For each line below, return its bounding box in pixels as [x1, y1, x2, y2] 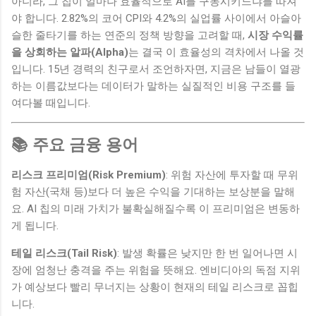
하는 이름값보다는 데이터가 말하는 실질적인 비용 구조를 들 [11, 79, 296, 92]
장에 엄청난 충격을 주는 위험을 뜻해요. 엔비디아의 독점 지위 [11, 263, 300, 276]
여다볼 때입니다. [11, 96, 90, 109]
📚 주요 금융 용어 [11, 135, 138, 154]
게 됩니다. [11, 219, 59, 232]
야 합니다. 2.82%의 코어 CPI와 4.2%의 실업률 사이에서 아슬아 [11, 11, 301, 25]
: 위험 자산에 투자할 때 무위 [166, 168, 298, 181]
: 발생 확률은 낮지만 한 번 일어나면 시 [117, 246, 298, 260]
